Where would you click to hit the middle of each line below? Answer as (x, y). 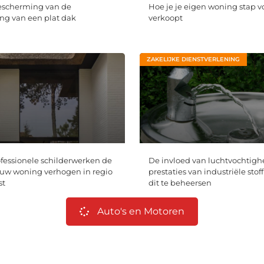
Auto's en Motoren (141, 212)
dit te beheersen (180, 183)
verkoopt (165, 17)
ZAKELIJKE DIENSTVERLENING (193, 59)
